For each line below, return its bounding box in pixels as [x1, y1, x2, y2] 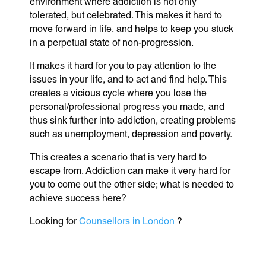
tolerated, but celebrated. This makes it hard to [30, 9, 222, 21]
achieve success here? [30, 192, 126, 204]
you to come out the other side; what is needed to [30, 178, 234, 190]
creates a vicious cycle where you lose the [30, 87, 207, 99]
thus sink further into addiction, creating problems [30, 114, 236, 126]
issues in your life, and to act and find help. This [30, 73, 227, 85]
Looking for [30, 215, 79, 227]
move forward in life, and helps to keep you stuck [30, 23, 233, 34]
